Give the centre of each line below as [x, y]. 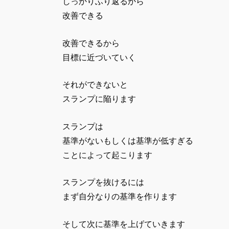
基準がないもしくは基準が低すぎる [128, 141]
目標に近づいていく [99, 57]
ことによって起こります [107, 155]
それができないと [95, 85]
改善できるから [91, 43]
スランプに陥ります [99, 99]
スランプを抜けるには [103, 182]
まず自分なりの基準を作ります [120, 197]
